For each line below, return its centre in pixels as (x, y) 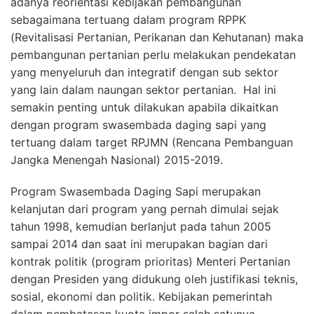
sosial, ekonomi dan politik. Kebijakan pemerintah (141, 296)
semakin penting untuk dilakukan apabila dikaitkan (144, 107)
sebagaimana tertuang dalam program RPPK (128, 19)
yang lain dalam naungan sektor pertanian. (127, 89)
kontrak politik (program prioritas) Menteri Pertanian (150, 261)
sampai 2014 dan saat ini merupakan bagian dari (139, 244)
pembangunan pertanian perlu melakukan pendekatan (153, 54)
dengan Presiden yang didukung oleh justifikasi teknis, (154, 279)
